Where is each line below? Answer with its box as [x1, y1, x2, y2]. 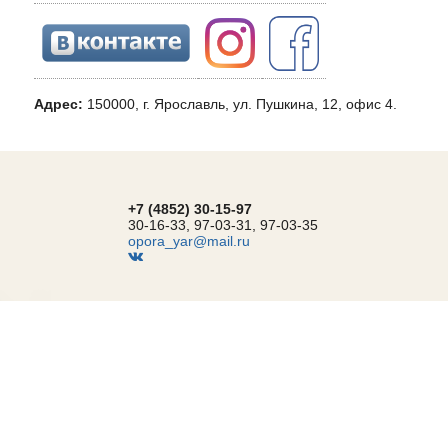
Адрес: [34, 96, 87, 112]
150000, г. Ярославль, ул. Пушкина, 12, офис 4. [87, 96, 397, 112]
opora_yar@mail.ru [128, 233, 250, 249]
